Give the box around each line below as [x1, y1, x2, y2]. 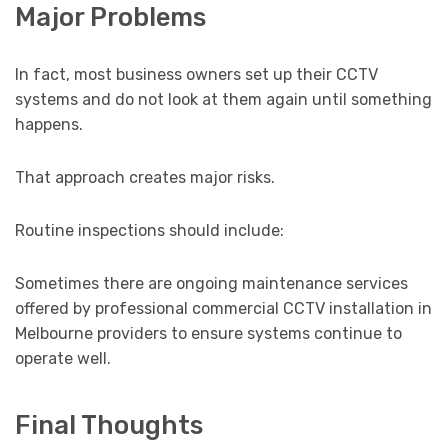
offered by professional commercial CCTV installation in [15, 298, 432, 318]
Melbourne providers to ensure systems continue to [15, 323, 402, 343]
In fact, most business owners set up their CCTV [15, 64, 378, 84]
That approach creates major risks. [15, 167, 275, 187]
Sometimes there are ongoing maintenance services [15, 273, 408, 293]
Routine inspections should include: [15, 220, 284, 240]
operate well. [15, 348, 111, 368]
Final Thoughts [15, 409, 203, 440]
